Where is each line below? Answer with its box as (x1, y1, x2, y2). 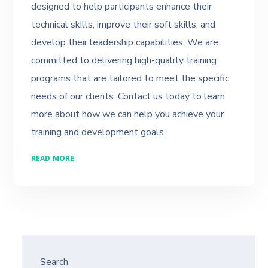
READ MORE (31, 153, 75, 166)
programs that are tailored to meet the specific (31, 72, 230, 85)
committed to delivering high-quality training (31, 54, 217, 67)
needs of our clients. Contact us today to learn (31, 90, 226, 103)
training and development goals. (31, 126, 166, 139)
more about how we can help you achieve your (31, 108, 224, 121)
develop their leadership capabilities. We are (31, 36, 219, 49)
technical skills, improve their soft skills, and (31, 18, 216, 31)
